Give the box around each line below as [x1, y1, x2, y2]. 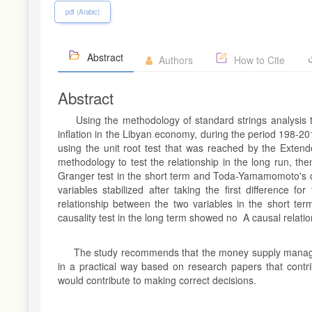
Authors [156, 52, 193, 67]
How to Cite [231, 52, 285, 67]
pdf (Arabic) [65, 7, 100, 17]
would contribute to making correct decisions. [58, 272, 256, 287]
